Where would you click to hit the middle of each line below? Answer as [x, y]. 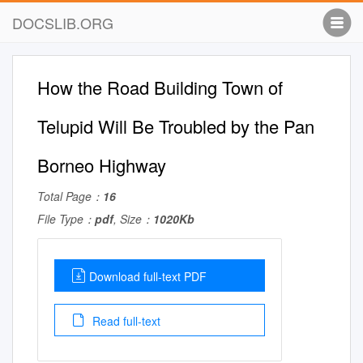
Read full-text [125, 321]
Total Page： [70, 196]
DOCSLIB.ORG [63, 23]
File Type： [66, 219]
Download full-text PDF [148, 276]
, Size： [133, 219]
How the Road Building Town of [160, 87]
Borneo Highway [102, 165]
